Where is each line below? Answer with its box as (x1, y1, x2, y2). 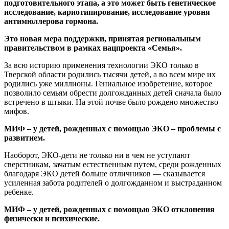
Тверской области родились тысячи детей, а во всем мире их (4, 70, 216, 79)
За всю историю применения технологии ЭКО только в (4, 60, 199, 70)
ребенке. (4, 187, 34, 196)
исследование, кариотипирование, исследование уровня (4, 7, 210, 16)
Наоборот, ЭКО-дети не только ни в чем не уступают (4, 150, 190, 159)
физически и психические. (4, 214, 100, 223)
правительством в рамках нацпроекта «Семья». (4, 43, 182, 52)
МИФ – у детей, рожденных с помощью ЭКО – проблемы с (4, 124, 221, 133)
